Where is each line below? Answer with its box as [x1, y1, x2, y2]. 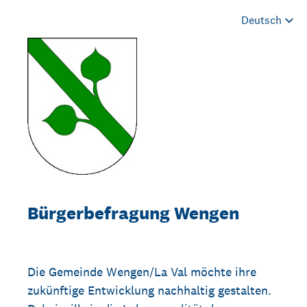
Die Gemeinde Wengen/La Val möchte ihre [27, 264, 256, 280]
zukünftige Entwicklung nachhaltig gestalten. [27, 282, 271, 298]
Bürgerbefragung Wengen [27, 201, 239, 224]
